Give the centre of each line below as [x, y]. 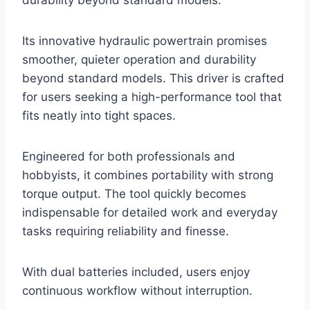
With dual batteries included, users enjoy [136, 272]
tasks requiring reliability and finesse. [126, 231]
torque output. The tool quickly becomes [134, 193]
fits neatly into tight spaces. [99, 115]
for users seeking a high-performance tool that [152, 97]
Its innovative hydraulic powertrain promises [145, 40]
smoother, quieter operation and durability [139, 59]
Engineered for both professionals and [129, 156]
